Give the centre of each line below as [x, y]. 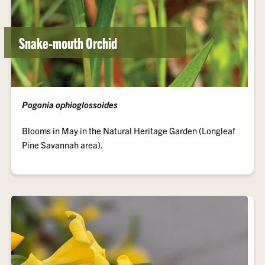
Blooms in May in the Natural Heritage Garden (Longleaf [129, 130]
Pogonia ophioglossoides [70, 104]
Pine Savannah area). [63, 145]
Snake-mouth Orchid [68, 42]
